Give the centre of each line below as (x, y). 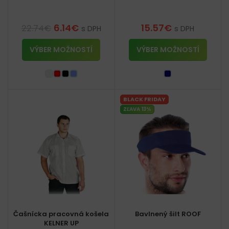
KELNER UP (61, 223)
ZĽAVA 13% (137, 109)
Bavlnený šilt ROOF (168, 214)
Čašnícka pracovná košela (61, 214)
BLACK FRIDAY (144, 99)
